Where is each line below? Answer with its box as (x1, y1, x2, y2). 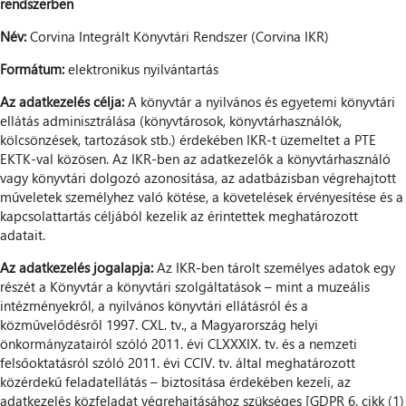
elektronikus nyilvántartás (64, 59, 218, 78)
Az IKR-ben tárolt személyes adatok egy (157, 257, 395, 276)
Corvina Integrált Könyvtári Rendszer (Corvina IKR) (26, 26, 329, 45)
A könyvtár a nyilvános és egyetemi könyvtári (128, 92, 395, 111)
